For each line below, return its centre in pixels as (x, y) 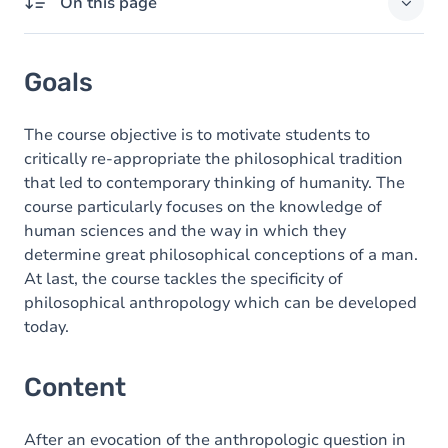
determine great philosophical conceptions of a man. (221, 255)
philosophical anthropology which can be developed (220, 303)
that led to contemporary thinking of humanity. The (214, 183)
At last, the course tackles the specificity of (183, 279)
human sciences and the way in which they (185, 231)
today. (46, 327)
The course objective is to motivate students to (197, 135)
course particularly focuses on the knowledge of (203, 207)
